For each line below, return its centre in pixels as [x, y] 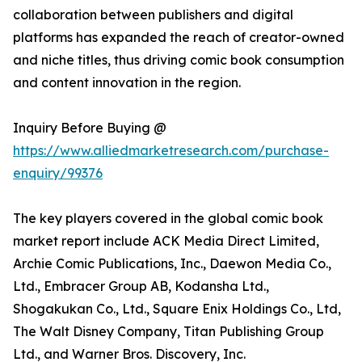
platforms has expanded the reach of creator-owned [179, 38]
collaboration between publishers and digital [153, 15]
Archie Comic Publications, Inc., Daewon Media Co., [172, 264]
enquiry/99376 [58, 173]
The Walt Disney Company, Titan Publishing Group [168, 332]
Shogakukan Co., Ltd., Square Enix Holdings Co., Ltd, [177, 309]
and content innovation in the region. [127, 83]
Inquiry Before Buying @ [90, 128]
